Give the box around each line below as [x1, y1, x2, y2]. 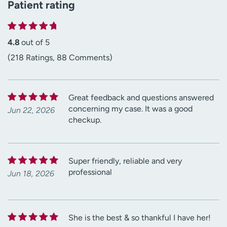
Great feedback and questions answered [68, 92, 214, 102]
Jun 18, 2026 [8, 168, 54, 178]
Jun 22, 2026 [8, 105, 55, 115]
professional [68, 167, 112, 177]
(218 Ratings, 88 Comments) [8, 52, 112, 62]
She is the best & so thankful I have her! [68, 212, 211, 222]
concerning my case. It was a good [68, 103, 193, 113]
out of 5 [21, 37, 50, 47]
